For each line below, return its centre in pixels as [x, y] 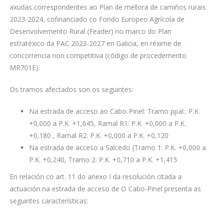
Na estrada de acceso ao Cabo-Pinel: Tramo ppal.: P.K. [115, 111]
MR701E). [25, 67]
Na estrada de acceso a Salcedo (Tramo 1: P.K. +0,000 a [117, 147]
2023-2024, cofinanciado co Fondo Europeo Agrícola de [97, 19]
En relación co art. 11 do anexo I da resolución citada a [96, 176]
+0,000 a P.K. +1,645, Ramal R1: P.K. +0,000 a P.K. [108, 123]
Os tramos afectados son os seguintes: [71, 89]
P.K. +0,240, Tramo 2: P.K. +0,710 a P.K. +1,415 [103, 159]
